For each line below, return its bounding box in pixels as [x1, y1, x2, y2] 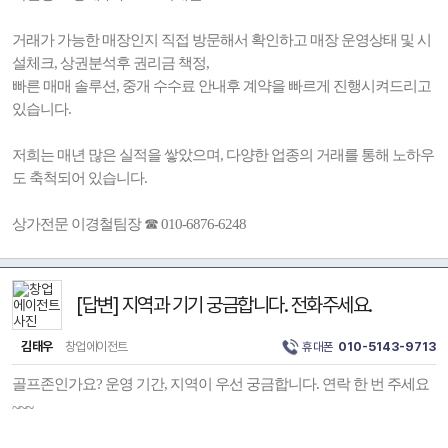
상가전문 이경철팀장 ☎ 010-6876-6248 [12, 216, 246, 232]
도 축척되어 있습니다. [12, 170, 147, 186]
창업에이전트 [62, 339, 128, 354]
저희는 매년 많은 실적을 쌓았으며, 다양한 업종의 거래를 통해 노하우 [12, 147, 434, 163]
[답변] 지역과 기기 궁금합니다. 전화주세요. [76, 293, 372, 317]
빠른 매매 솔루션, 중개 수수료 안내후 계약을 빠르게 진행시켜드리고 [12, 78, 431, 94]
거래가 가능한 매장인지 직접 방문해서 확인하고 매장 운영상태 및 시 [12, 32, 431, 48]
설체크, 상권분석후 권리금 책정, [12, 55, 209, 71]
